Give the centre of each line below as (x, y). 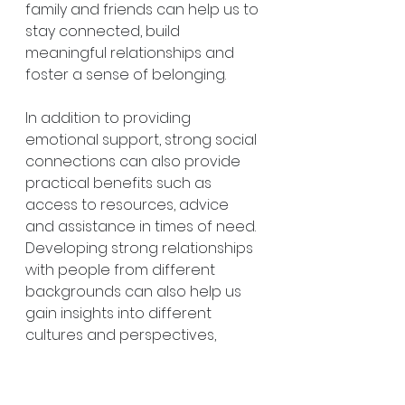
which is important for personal (138, 357)
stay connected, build (104, 31)
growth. (52, 378)
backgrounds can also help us (135, 292)
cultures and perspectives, (122, 335)
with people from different (122, 270)
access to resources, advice (129, 205)
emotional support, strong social (143, 140)
